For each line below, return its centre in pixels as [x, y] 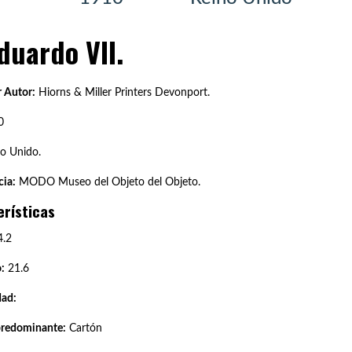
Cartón [84, 328]
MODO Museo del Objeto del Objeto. [108, 182]
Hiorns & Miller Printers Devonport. [122, 92]
